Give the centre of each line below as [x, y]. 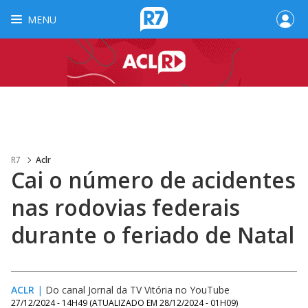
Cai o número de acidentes [153, 180]
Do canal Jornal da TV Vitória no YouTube [137, 290]
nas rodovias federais [125, 207]
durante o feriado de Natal [153, 235]
